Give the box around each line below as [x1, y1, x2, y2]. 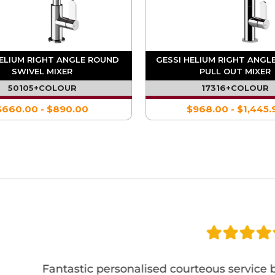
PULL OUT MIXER [199, 66, 271, 77]
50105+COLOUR [7, 83, 77, 93]
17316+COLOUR [201, 83, 269, 93]
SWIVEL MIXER [12, 66, 73, 77]
